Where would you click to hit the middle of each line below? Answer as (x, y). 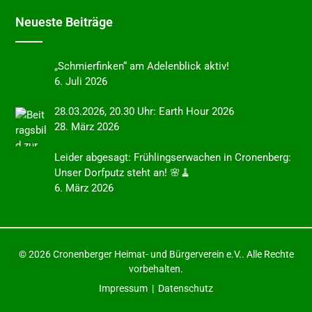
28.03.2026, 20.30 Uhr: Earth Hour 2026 (145, 112)
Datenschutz (186, 288)
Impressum (123, 288)
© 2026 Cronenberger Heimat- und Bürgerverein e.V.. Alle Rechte (156, 254)
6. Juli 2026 (81, 81)
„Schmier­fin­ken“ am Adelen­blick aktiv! (142, 66)
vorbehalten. (156, 269)
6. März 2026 (84, 188)
